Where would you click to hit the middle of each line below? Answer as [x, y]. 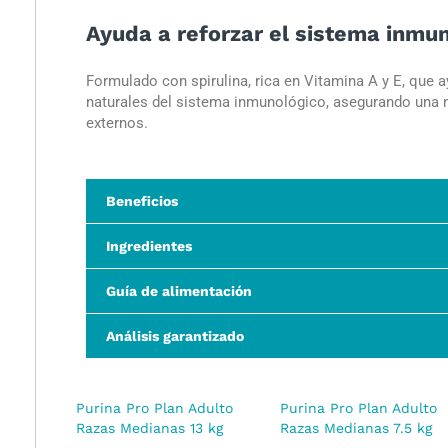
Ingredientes [149, 246]
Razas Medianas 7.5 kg [355, 428]
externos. [117, 123]
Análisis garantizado [175, 336]
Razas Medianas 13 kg [149, 428]
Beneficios [142, 201]
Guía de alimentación [179, 291]
